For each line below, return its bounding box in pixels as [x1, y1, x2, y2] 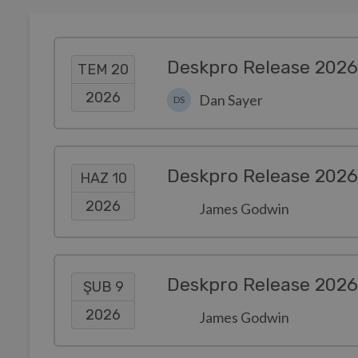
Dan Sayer [199, 91, 263, 109]
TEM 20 [78, 60, 129, 78]
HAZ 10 [79, 169, 127, 187]
